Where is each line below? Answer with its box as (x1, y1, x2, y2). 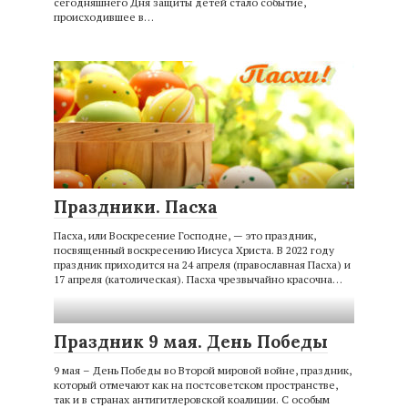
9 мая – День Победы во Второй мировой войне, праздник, (54, 363, 352, 377)
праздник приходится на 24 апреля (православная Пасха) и (54, 258, 351, 271)
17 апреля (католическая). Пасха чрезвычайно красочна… (54, 272, 342, 286)
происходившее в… (54, 10, 154, 24)
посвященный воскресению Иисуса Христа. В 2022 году (54, 243, 334, 257)
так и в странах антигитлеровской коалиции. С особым (54, 393, 330, 406)
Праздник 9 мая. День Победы (54, 331, 328, 352)
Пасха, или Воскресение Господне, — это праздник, (54, 229, 316, 242)
